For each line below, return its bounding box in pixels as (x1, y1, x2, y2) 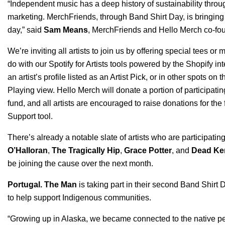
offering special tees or (135, 47, 219, 55)
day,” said (8, 26, 42, 34)
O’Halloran (8, 146, 48, 155)
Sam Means (44, 26, 88, 34)
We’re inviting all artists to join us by (8, 47, 135, 55)
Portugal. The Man (8, 180, 77, 189)
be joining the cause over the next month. (8, 159, 153, 168)
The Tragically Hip (52, 146, 120, 155)
